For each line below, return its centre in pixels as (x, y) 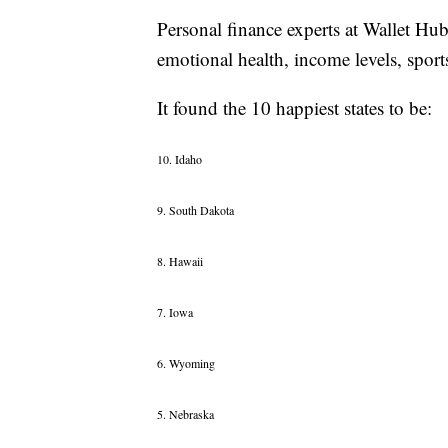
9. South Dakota (195, 210)
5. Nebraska (185, 414)
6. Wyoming (186, 363)
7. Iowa (175, 312)
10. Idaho (179, 159)
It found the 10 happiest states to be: (294, 108)
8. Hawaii (180, 261)
